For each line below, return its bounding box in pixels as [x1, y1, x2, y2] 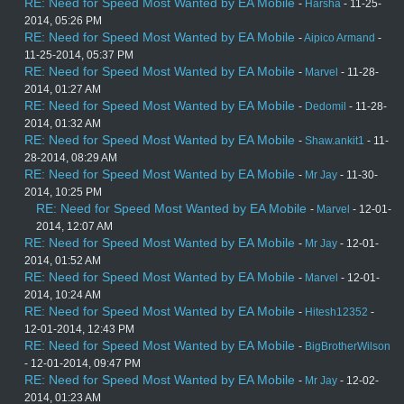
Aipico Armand [304, 32, 375, 45]
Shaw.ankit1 [305, 134, 364, 148]
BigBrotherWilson [305, 340, 390, 353]
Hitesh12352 [305, 306, 368, 319]
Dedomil [305, 100, 346, 114]
